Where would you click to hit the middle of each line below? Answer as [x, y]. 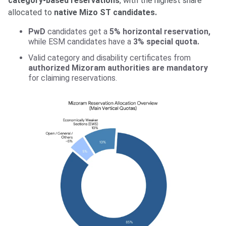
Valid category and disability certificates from [109, 58]
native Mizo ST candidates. [105, 13]
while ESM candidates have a [81, 42]
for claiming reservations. [73, 78]
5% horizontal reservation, [160, 32]
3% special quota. [166, 42]
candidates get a [78, 32]
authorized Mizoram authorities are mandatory [118, 68]
